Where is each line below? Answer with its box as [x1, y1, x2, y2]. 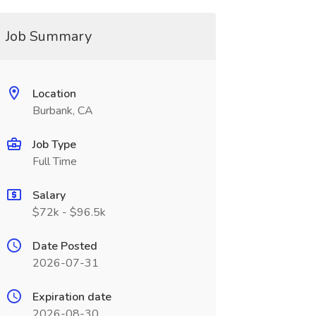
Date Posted [32, 238, 97, 254]
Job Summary [5, 27, 92, 46]
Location [32, 86, 76, 102]
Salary [32, 188, 66, 203]
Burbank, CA [32, 103, 93, 119]
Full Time [32, 154, 77, 169]
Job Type [32, 137, 76, 152]
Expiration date [32, 289, 111, 305]
